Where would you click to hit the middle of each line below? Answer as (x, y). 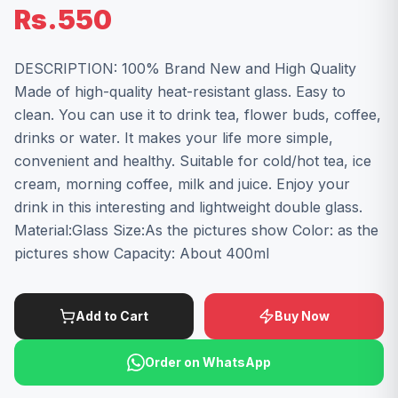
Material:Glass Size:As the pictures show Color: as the (196, 230)
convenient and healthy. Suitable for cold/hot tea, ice (193, 161)
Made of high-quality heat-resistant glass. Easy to (180, 92)
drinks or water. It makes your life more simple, (174, 138)
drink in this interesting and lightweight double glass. (188, 207)
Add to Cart (112, 316)
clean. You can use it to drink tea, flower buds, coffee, (198, 115)
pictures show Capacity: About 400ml (142, 253)
